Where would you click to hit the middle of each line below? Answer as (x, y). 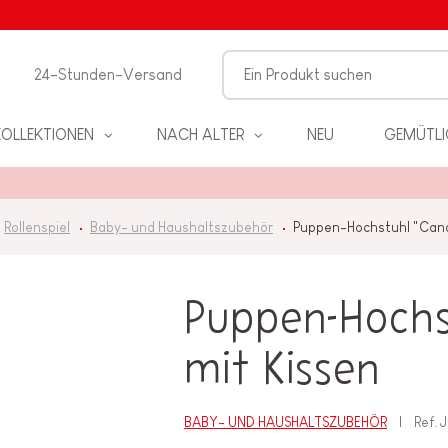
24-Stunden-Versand (108, 74)
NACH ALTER (200, 134)
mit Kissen (282, 371)
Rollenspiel (37, 227)
